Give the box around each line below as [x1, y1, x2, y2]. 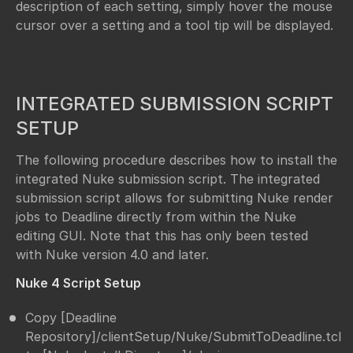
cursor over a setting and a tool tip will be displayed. [16, 17, 333, 34]
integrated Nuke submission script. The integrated [16, 170, 320, 187]
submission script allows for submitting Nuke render [16, 189, 333, 206]
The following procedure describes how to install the [16, 151, 337, 168]
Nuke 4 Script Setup [16, 275, 141, 292]
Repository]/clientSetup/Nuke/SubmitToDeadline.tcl [25, 329, 341, 345]
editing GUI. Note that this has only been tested [16, 227, 308, 243]
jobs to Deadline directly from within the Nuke [16, 208, 296, 225]
